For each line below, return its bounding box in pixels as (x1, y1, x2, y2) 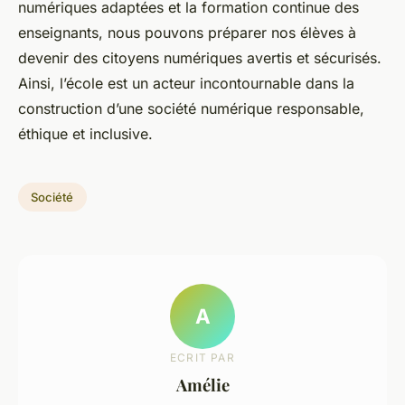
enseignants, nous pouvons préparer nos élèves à (18, 24, 356, 42)
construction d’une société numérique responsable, (18, 99, 364, 118)
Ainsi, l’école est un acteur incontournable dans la (18, 74, 354, 93)
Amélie (175, 372, 230, 396)
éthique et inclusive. (18, 125, 153, 144)
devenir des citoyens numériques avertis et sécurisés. (18, 49, 381, 68)
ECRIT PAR (170, 350, 235, 364)
